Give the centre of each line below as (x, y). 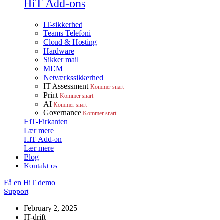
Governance (63, 113)
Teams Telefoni (67, 33)
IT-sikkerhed (63, 25)
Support (16, 192)
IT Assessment (67, 86)
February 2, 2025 (50, 208)
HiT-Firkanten (46, 122)
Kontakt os (41, 166)
